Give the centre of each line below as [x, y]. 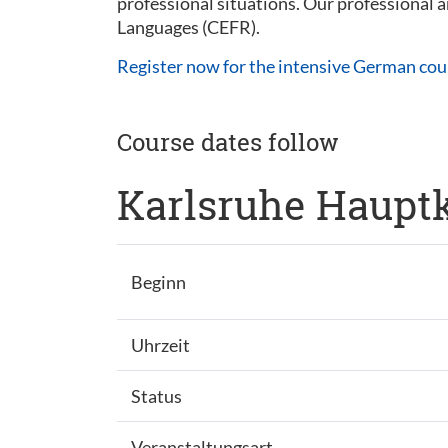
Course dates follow [228, 142]
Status [156, 396]
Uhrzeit [160, 345]
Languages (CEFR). [188, 27]
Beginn [158, 282]
